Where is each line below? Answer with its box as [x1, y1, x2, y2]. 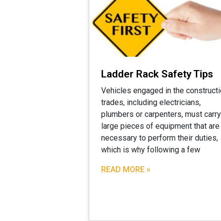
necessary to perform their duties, [101, 133, 218, 143]
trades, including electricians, [101, 97, 201, 107]
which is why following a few [101, 145, 200, 154]
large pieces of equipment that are [101, 121, 220, 131]
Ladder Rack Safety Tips [101, 68, 213, 80]
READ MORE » [101, 164, 150, 174]
